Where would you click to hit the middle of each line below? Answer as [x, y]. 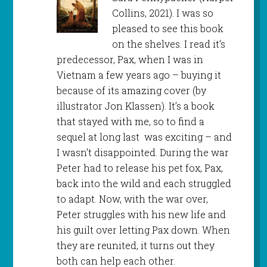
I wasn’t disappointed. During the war [142, 153]
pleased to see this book [167, 29]
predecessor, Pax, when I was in [130, 60]
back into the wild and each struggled [144, 184]
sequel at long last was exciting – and [144, 137]
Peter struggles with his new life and [141, 215]
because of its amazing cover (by [131, 91]
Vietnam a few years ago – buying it [139, 75]
